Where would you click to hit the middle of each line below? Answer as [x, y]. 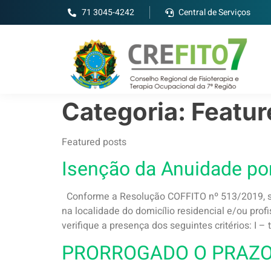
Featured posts [94, 142]
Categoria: [126, 112]
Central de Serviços [214, 12]
